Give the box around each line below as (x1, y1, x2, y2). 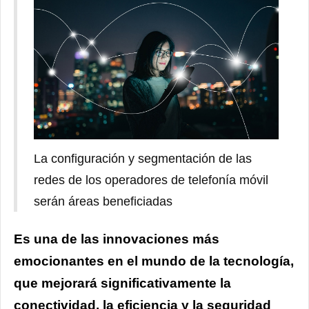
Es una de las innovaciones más (14, 231, 219, 246)
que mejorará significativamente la (14, 275, 231, 290)
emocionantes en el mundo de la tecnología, (14, 253, 294, 268)
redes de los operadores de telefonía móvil (34, 172, 268, 187)
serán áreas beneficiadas (34, 194, 172, 208)
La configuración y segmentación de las (34, 151, 252, 166)
